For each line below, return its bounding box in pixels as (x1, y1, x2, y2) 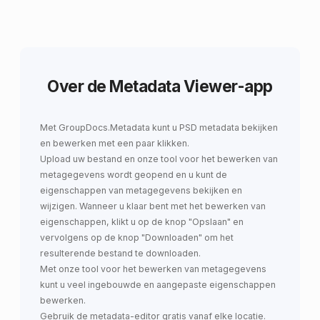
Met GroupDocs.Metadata (40, 121, 150, 133)
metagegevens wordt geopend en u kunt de (40, 169, 227, 180)
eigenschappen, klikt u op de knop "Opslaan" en (40, 216, 244, 227)
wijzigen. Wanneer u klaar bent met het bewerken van (40, 200, 266, 211)
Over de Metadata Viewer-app (47, 76, 273, 96)
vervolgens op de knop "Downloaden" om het (40, 231, 234, 243)
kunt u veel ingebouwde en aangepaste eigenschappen (40, 279, 276, 290)
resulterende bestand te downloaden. (40, 247, 201, 259)
